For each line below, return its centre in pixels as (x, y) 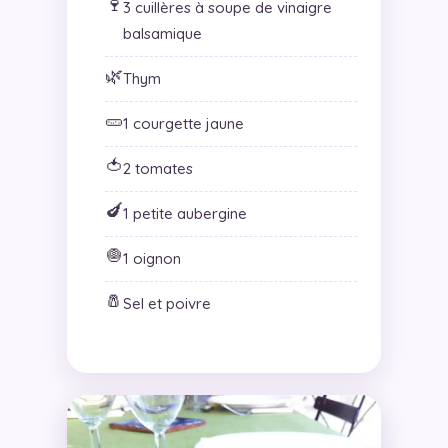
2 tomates (157, 169)
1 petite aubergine (184, 214)
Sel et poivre (166, 304)
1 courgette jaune (183, 124)
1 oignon (151, 259)
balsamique (162, 34)
